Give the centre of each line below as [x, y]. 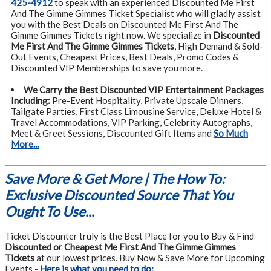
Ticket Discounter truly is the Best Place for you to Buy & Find [129, 236]
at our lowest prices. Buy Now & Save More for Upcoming [150, 258]
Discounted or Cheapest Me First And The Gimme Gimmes [120, 247]
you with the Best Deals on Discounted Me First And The [125, 24]
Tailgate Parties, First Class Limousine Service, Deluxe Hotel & [136, 111]
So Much [231, 133]
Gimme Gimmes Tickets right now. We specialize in [112, 35]
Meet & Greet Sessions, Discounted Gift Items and [112, 133]
